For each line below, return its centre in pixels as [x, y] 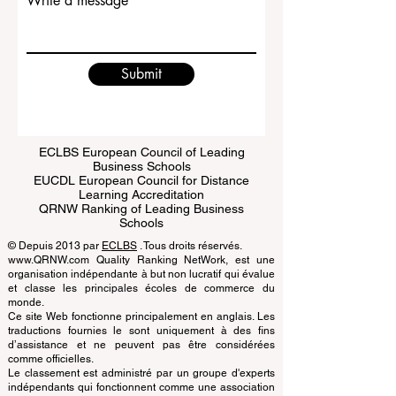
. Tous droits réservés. [190, 288]
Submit [141, 116]
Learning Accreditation [141, 237]
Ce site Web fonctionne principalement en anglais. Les [141, 359]
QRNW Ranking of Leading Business [141, 251]
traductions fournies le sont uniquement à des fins [141, 373]
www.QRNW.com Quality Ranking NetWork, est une [141, 302]
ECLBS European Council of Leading [141, 194]
